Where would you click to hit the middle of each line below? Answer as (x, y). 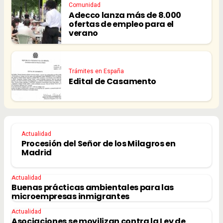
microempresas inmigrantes (70, 197)
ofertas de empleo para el (121, 24)
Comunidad (85, 5)
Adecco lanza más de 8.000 (125, 15)
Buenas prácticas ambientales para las (93, 188)
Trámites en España (96, 71)
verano (84, 33)
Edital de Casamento (112, 81)
